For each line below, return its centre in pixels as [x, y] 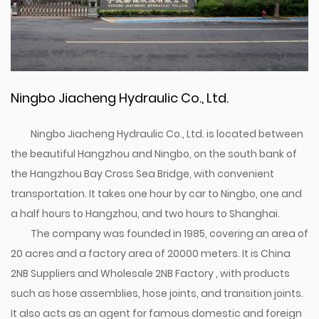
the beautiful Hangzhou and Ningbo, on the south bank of [154, 154]
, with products [253, 273]
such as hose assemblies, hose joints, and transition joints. [157, 293]
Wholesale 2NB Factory [158, 273]
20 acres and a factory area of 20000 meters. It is [136, 253]
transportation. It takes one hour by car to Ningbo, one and [156, 194]
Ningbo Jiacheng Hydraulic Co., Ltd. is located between [167, 134]
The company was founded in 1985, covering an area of [169, 234]
